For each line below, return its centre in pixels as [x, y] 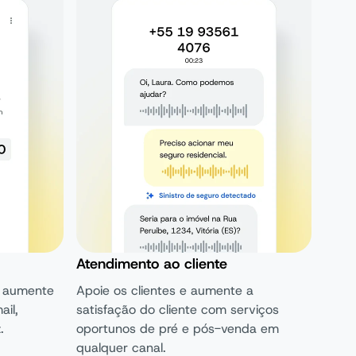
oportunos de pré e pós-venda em [178, 329]
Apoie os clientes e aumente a [165, 290]
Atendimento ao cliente [152, 264]
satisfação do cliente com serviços [178, 310]
